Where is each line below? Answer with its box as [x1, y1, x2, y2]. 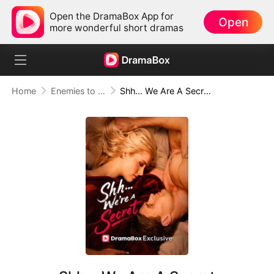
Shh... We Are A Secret [204, 85, 212, 96]
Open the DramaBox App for [50, 10, 174, 22]
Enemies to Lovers [97, 85, 105, 96]
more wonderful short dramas [50, 21, 184, 34]
